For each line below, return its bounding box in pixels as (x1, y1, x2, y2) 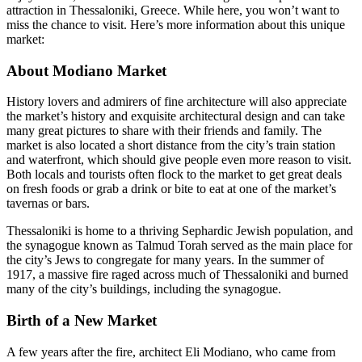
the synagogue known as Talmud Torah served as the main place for (6, 238, 352, 253)
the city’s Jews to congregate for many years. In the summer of (6, 253, 324, 267)
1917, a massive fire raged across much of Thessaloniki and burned (6, 267, 348, 282)
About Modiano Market (6, 61, 166, 79)
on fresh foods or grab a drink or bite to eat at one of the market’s (6, 182, 336, 196)
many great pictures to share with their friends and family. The (6, 124, 322, 138)
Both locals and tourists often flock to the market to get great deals (6, 167, 342, 182)
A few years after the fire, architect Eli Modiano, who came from (6, 344, 335, 359)
